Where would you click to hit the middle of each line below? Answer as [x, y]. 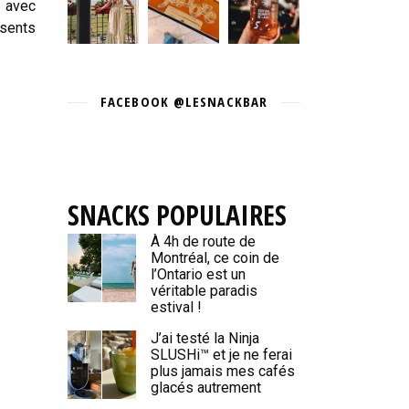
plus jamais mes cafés [223, 371]
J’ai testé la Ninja [205, 338]
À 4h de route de [203, 241]
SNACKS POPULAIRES [177, 215]
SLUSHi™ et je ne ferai [221, 355]
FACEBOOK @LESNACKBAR [184, 101]
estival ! [176, 307]
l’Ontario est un [198, 274]
